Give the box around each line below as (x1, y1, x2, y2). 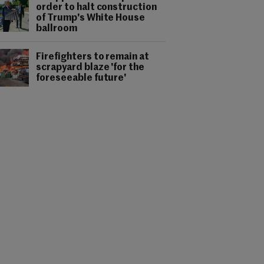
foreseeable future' (36, 74, 127, 83)
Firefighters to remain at (36, 52, 150, 62)
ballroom (36, 24, 77, 34)
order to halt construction (36, 3, 157, 12)
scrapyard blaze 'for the (36, 63, 145, 72)
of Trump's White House (36, 14, 146, 23)
